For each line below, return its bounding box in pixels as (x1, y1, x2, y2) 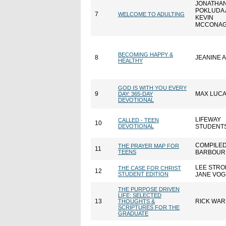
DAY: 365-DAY (118, 91, 153, 97)
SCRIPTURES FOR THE (118, 204, 180, 210)
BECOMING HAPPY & (118, 51, 173, 58)
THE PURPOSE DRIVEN (118, 186, 180, 192)
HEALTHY (118, 58, 143, 64)
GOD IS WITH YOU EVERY (118, 85, 187, 91)
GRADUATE (118, 210, 148, 216)
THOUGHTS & (118, 198, 155, 204)
